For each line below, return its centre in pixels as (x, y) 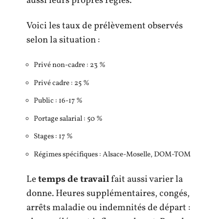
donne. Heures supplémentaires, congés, (108, 194)
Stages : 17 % (53, 137)
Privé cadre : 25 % (62, 83)
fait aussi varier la (146, 180)
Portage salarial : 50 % (68, 119)
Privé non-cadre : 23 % (70, 66)
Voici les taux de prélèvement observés (105, 26)
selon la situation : (63, 40)
